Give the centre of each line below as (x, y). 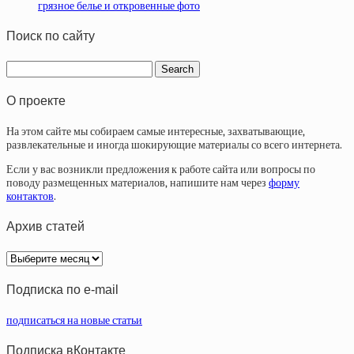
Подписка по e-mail (62, 289)
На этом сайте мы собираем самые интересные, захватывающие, (156, 132)
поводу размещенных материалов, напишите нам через (137, 183)
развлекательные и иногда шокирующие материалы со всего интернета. (174, 145)
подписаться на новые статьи (74, 321)
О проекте (36, 100)
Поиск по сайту (51, 36)
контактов (30, 197)
